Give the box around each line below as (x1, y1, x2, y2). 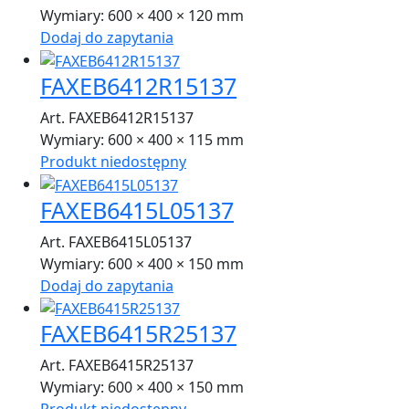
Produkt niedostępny (40, 151, 186, 172)
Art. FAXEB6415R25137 (40, 355, 194, 376)
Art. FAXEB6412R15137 (40, 107, 194, 128)
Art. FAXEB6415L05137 (40, 231, 192, 252)
